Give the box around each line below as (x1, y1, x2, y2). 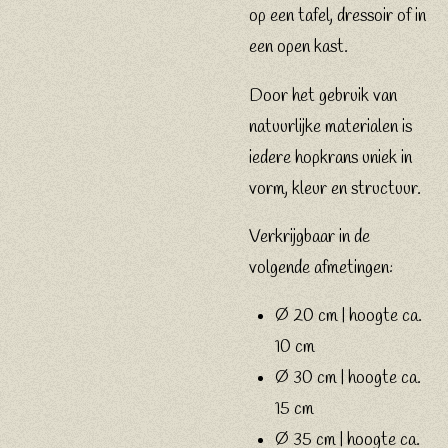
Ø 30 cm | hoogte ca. (275, 367, 421, 391)
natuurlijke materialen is (249, 115, 412, 139)
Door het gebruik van (249, 84, 397, 108)
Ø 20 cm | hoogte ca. (275, 305, 422, 329)
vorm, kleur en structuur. (249, 177, 421, 201)
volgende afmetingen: (249, 257, 393, 281)
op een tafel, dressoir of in (249, 5, 426, 29)
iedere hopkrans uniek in (249, 146, 412, 170)
